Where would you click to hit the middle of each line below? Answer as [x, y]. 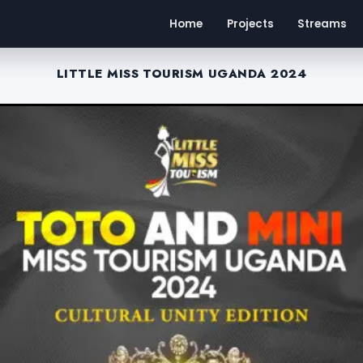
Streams [322, 23]
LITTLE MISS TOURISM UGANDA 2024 [181, 74]
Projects [250, 23]
